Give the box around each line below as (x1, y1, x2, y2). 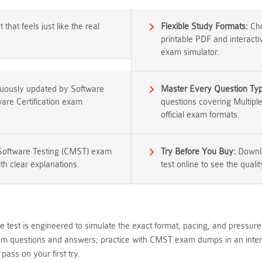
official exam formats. (161, 110, 240, 120)
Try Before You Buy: (161, 147, 236, 157)
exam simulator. (161, 47, 219, 57)
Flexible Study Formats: (161, 22, 248, 32)
